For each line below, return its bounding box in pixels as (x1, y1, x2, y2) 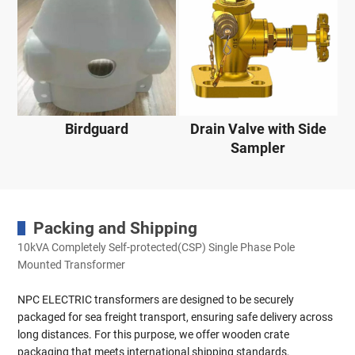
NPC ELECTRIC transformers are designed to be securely (17, 293, 295, 307)
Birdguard (65, 120, 129, 137)
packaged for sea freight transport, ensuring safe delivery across (17, 311, 334, 324)
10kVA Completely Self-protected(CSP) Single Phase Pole (17, 241, 296, 254)
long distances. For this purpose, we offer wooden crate (17, 328, 290, 342)
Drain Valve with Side (189, 120, 326, 137)
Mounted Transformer (17, 258, 126, 272)
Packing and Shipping (33, 218, 198, 238)
